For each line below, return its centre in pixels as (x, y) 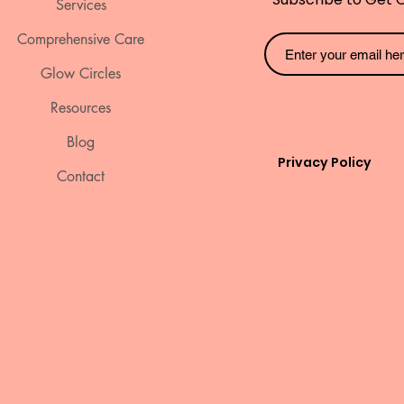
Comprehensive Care (81, 39)
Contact (81, 176)
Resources (81, 108)
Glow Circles (81, 73)
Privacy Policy (325, 162)
